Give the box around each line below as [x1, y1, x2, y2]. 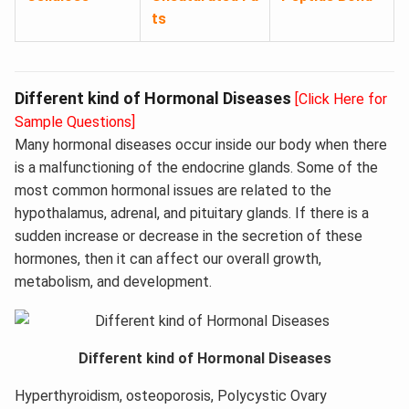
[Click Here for [295, 90, 387, 109]
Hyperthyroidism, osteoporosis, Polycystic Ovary [15, 386, 327, 404]
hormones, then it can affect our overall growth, [15, 250, 321, 268]
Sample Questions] [15, 113, 135, 131]
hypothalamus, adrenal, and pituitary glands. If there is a [15, 204, 369, 223]
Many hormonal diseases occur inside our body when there [15, 136, 387, 154]
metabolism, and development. [15, 273, 212, 291]
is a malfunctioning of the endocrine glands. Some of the [15, 159, 378, 177]
